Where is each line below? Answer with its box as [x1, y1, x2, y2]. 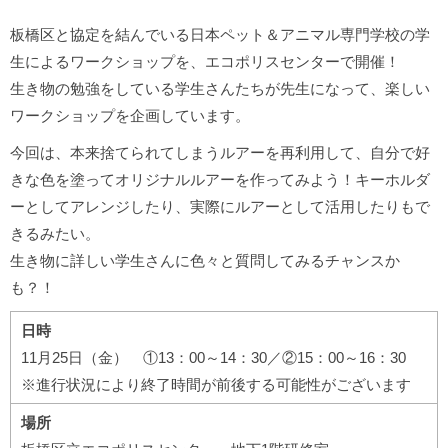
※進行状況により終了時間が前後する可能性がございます [21, 376, 411, 394]
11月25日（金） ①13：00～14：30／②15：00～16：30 [21, 349, 421, 367]
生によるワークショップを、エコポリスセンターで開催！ [10, 53, 400, 71]
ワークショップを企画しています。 [10, 107, 250, 125]
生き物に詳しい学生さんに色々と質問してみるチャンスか [10, 252, 400, 270]
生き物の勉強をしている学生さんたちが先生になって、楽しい [10, 80, 430, 98]
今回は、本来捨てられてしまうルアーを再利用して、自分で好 [10, 144, 430, 162]
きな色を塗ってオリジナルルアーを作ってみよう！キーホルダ [10, 171, 430, 189]
